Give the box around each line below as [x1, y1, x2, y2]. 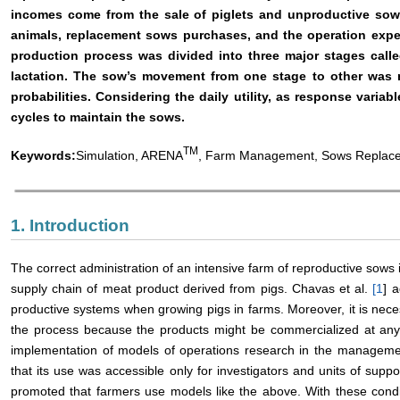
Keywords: [11, 147, 76, 162]
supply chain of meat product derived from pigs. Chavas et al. [11, 281, 373, 296]
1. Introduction [11, 216, 129, 236]
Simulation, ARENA [76, 147, 183, 162]
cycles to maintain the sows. [11, 109, 185, 124]
